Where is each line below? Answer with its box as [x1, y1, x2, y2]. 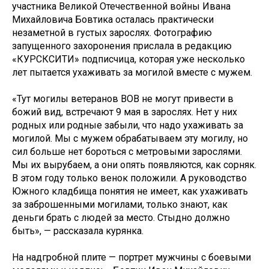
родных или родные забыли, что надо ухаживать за [12, 119, 243, 131]
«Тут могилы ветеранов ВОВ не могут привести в [12, 93, 234, 104]
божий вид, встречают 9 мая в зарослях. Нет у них [12, 106, 237, 118]
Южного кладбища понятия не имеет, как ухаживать [12, 186, 248, 197]
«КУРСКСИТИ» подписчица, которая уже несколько [12, 53, 245, 65]
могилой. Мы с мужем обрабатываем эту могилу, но [12, 133, 248, 144]
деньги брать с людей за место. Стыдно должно [12, 212, 230, 223]
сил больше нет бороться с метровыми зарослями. [12, 146, 242, 157]
